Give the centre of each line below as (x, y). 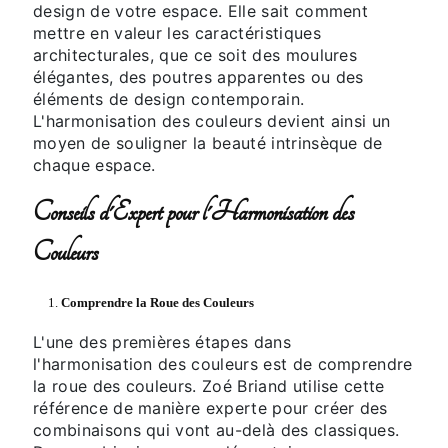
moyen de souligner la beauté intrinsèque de (208, 143)
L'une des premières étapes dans (162, 342)
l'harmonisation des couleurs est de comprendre (223, 364)
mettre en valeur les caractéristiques (177, 33)
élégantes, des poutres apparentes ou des (198, 77)
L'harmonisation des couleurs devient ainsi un (212, 121)
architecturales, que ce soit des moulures (195, 55)
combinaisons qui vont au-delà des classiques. (216, 430)
